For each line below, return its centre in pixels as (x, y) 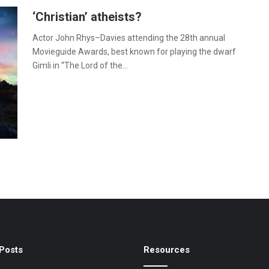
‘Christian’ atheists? (87, 17)
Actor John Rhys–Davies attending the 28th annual (129, 38)
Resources (167, 250)
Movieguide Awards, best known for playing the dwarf (134, 52)
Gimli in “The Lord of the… (80, 66)
